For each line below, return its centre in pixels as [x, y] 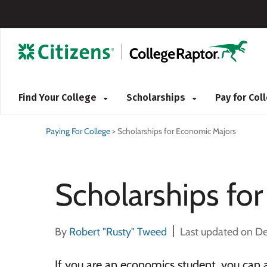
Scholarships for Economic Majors [177, 131]
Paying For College [78, 131]
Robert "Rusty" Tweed [118, 232]
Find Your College [59, 97]
